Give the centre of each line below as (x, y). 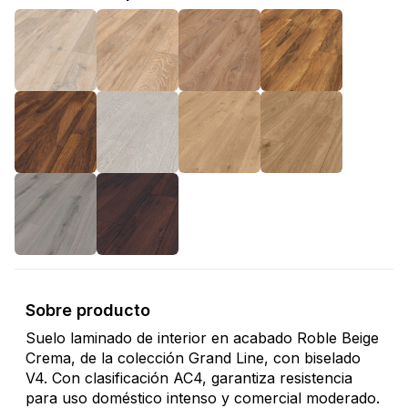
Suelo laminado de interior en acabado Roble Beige (202, 338)
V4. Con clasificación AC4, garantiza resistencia (189, 378)
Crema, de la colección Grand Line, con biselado (193, 358)
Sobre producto (88, 311)
